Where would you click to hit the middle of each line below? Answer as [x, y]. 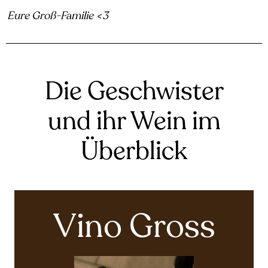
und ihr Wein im [134, 121]
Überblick [134, 151]
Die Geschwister [134, 91]
